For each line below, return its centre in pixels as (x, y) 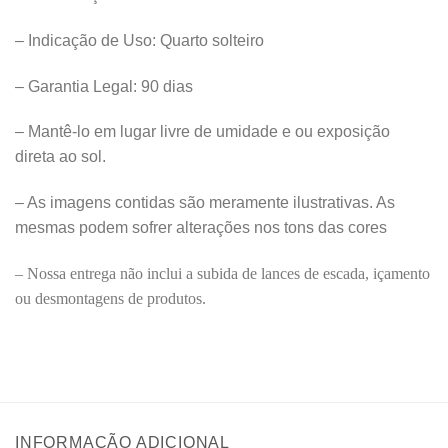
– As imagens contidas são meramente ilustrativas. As (205, 203)
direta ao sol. (60, 157)
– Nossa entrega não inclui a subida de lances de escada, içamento (222, 274)
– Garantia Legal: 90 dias (104, 86)
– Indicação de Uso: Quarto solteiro (139, 40)
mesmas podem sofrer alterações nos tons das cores (201, 228)
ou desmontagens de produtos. (110, 299)
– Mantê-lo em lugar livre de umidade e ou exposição (202, 132)
